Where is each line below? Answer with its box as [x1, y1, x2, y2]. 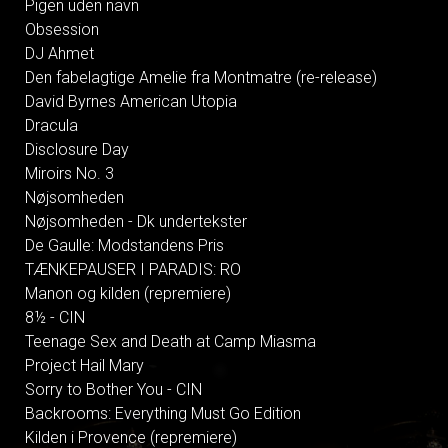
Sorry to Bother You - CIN [25, 379, 202, 399]
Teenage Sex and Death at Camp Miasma [25, 331, 316, 351]
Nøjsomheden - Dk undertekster [25, 211, 247, 231]
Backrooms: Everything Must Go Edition [25, 403, 301, 423]
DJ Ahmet [25, 43, 94, 63]
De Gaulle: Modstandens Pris [25, 235, 224, 255]
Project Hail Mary [25, 355, 144, 375]
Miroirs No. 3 [25, 163, 114, 183]
